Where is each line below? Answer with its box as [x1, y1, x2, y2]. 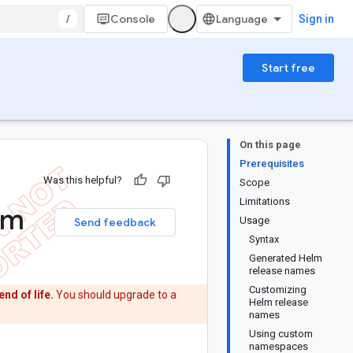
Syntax [249, 233, 279, 245]
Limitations [240, 195, 290, 207]
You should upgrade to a [54, 288, 176, 301]
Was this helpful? [43, 174, 122, 186]
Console [110, 12, 155, 26]
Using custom [249, 328, 313, 340]
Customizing [249, 284, 307, 295]
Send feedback [74, 215, 156, 229]
